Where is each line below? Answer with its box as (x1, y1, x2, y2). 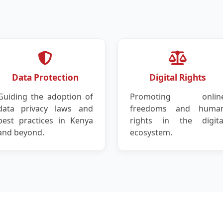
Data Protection (11, 72, 79, 84)
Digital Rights (149, 72, 207, 84)
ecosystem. (130, 127, 172, 138)
